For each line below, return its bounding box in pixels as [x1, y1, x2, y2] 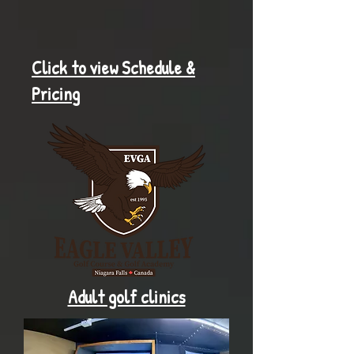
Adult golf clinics [67, 284, 186, 309]
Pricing [32, 81, 80, 106]
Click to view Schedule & [32, 55, 195, 80]
